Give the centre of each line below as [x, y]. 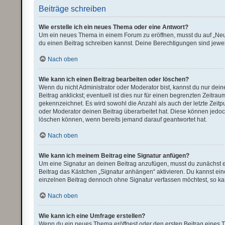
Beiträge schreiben [73, 9]
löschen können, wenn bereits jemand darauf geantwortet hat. [123, 120]
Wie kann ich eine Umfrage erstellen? [92, 216]
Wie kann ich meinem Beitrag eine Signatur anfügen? [114, 156]
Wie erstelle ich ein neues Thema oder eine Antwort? [114, 27]
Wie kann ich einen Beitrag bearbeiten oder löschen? [114, 79]
